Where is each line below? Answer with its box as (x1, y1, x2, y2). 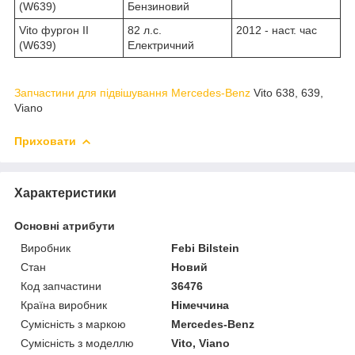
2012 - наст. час (236, 23, 317, 36)
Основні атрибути (14, 219, 115, 232)
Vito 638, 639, (250, 86, 323, 99)
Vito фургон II (19, 23, 89, 36)
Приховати (14, 134, 76, 147)
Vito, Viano (171, 336, 231, 349)
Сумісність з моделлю (21, 336, 134, 349)
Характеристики (14, 185, 116, 200)
